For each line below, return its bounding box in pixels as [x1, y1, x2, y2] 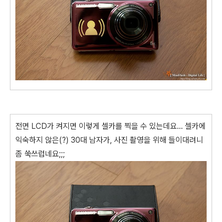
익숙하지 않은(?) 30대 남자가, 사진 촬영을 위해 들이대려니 [15, 135, 203, 145]
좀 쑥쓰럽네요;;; [15, 149, 65, 159]
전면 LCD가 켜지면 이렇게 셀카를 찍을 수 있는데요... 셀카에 [15, 121, 206, 131]
